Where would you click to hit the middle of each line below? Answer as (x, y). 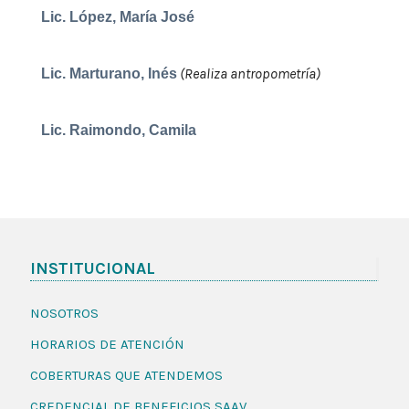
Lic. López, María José (118, 17)
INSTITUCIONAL (93, 269)
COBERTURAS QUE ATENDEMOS (126, 376)
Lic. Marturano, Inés (109, 74)
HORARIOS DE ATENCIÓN (107, 345)
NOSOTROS (64, 314)
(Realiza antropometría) (249, 74)
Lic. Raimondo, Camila (119, 131)
